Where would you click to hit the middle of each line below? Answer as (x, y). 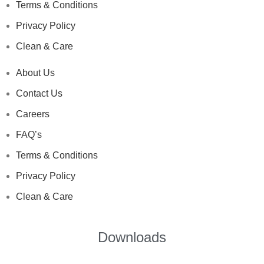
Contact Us (39, 93)
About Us (36, 72)
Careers (33, 114)
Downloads (132, 237)
